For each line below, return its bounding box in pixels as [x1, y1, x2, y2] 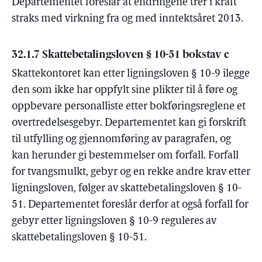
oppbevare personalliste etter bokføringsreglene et [12, 101, 246, 112]
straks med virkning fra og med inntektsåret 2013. [12, 13, 243, 25]
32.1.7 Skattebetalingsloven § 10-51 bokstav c [12, 50, 229, 61]
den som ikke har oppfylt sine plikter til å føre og [12, 85, 237, 96]
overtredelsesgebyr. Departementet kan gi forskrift [12, 118, 246, 129]
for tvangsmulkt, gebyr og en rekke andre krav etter [12, 167, 250, 178]
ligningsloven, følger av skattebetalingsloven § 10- [12, 183, 242, 194]
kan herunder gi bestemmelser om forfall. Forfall [12, 150, 239, 161]
